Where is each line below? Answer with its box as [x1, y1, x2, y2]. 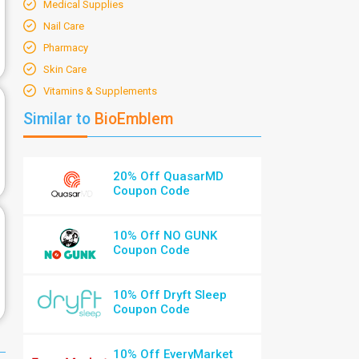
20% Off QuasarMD [113, 169, 224, 184]
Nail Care [43, 20, 84, 32]
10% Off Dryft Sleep [113, 288, 228, 302]
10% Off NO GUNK [113, 228, 218, 243]
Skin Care [43, 63, 87, 75]
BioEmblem [91, 110, 173, 128]
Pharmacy [43, 42, 88, 54]
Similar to [23, 110, 91, 128]
